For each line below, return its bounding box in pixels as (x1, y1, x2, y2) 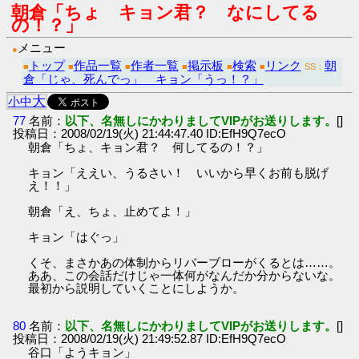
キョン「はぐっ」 (28, 229, 125, 244)
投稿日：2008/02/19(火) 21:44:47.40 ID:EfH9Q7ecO (13, 126, 287, 140)
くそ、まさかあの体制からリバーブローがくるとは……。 (28, 255, 341, 269)
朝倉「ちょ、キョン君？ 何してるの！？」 (28, 139, 269, 154)
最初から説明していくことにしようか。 (28, 280, 245, 295)
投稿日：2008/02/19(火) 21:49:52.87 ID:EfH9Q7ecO (13, 332, 287, 345)
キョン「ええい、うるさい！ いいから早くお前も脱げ (28, 165, 329, 179)
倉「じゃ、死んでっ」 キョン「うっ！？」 (22, 71, 264, 86)
